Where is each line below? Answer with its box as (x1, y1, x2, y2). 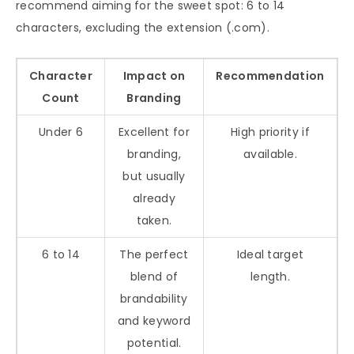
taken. (136, 212, 172, 228)
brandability (120, 290, 188, 307)
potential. (126, 334, 182, 351)
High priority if (231, 123, 310, 140)
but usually (122, 168, 186, 184)
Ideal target (236, 246, 304, 262)
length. (250, 268, 291, 284)
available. (243, 145, 297, 162)
